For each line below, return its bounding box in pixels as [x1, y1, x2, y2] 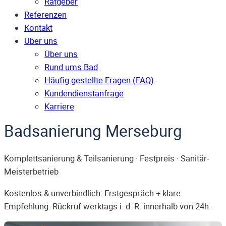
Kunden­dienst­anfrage [44, 88, 124, 99]
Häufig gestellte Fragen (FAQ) [44, 75, 154, 86]
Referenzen [24, 9, 67, 21]
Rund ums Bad [44, 62, 98, 73]
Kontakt [24, 22, 52, 34]
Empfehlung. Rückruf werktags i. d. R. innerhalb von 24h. [4, 200, 211, 212]
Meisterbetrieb [4, 166, 59, 178]
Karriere [44, 101, 74, 112]
